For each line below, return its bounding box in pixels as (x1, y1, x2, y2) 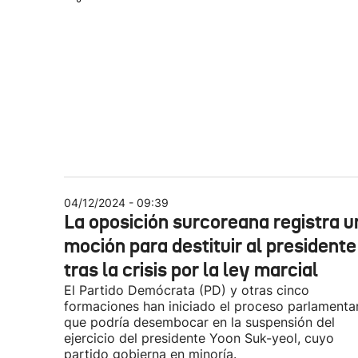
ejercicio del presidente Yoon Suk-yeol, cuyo (64, 330, 334, 346)
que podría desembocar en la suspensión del (64, 314, 335, 330)
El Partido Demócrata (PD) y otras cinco (64, 282, 309, 298)
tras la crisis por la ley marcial (64, 258, 318, 282)
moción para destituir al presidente (64, 234, 356, 258)
